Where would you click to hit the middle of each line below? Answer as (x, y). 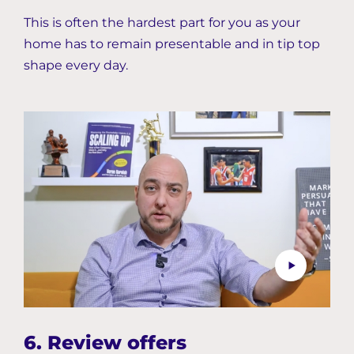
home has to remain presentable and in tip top (172, 43)
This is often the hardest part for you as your (162, 22)
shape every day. (76, 65)
